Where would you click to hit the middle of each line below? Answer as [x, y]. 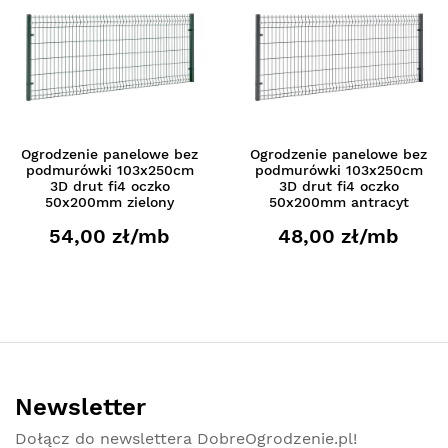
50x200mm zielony [109, 201]
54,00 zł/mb [109, 235]
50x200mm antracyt [338, 201]
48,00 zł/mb [338, 235]
